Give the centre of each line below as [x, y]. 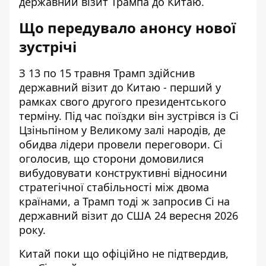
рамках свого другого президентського [123, 102]
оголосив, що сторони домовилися [111, 159]
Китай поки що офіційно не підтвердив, [124, 254]
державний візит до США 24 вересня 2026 [129, 216]
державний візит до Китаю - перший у [120, 87]
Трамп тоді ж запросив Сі [148, 201]
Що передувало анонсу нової [127, 28]
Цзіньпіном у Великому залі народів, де [122, 130]
